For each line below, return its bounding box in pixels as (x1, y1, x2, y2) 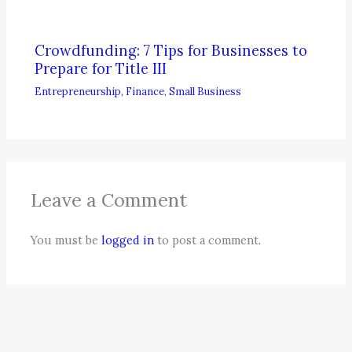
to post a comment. (154, 233, 262, 248)
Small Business (169, 84, 242, 97)
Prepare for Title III (35, 60, 167, 79)
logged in (101, 233, 155, 248)
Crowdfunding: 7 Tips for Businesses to (35, 42, 308, 60)
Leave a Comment (31, 188, 188, 212)
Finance (126, 84, 165, 97)
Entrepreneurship (35, 84, 122, 97)
